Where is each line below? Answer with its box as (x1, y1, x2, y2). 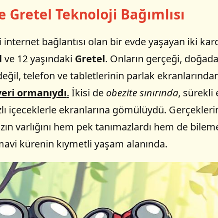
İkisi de (69, 86, 106, 99)
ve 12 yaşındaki (1, 52, 75, 65)
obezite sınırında (106, 86, 178, 99)
